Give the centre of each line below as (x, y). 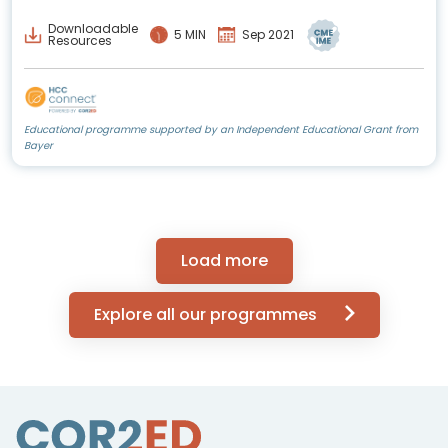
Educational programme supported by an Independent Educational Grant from (221, 129)
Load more (224, 260)
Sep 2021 (268, 35)
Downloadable (93, 29)
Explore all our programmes (207, 314)
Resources (80, 41)
